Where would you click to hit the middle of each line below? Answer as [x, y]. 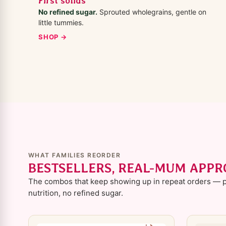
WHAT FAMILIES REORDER [75, 155]
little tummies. [61, 23]
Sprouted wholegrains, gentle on [152, 12]
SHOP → [53, 37]
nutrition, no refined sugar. [76, 193]
